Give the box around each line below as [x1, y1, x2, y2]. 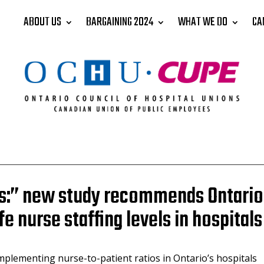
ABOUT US [23, 13, 61, 31]
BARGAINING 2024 [85, 13, 153, 31]
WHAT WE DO [177, 13, 227, 31]
